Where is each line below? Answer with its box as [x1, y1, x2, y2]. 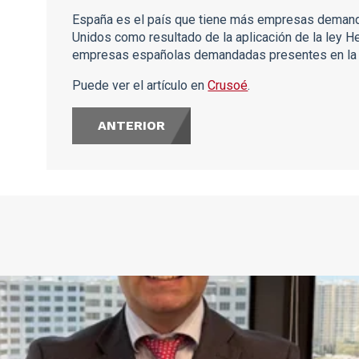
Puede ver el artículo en [72, 78, 208, 93]
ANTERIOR [98, 118, 166, 133]
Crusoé [208, 78, 248, 93]
